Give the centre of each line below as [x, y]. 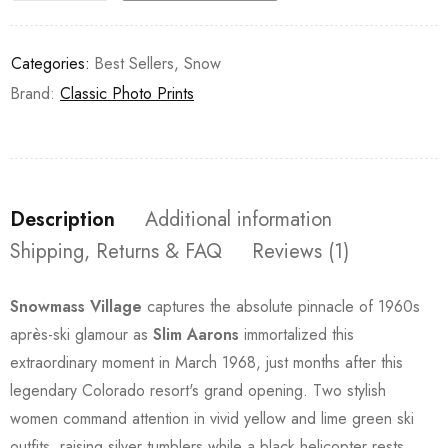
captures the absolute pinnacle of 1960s [281, 306]
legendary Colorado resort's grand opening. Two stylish [198, 390]
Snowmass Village [76, 306]
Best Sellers [134, 63]
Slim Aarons [196, 334]
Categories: [50, 63]
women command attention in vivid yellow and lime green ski [212, 418]
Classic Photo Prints [127, 93]
